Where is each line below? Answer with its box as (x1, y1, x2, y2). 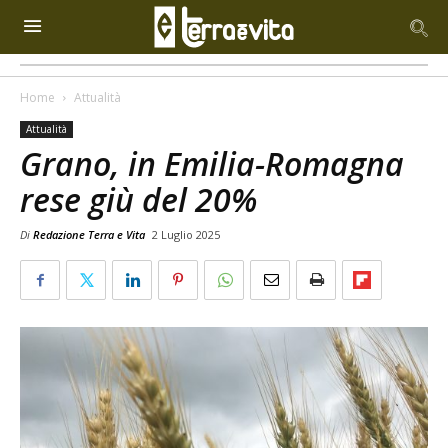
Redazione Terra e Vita (33, 227, 145, 242)
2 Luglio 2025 (152, 227, 220, 242)
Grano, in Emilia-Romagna (20, 142, 404, 185)
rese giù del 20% (20, 178, 257, 221)
